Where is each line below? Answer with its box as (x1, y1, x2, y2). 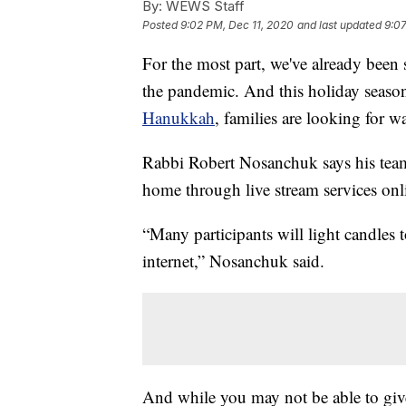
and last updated (297, 17, 382, 32)
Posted (142, 17, 180, 32)
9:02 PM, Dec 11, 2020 (180, 17, 294, 32)
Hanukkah (142, 105, 215, 129)
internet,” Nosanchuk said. (142, 248, 324, 272)
